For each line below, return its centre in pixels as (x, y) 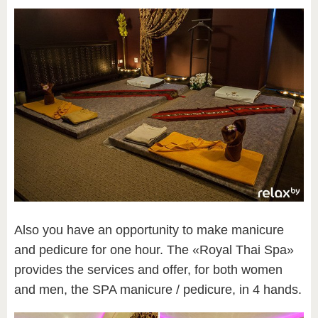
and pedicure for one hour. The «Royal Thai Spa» (154, 250)
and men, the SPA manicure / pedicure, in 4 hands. (158, 290)
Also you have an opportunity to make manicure (149, 230)
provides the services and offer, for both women (148, 270)
